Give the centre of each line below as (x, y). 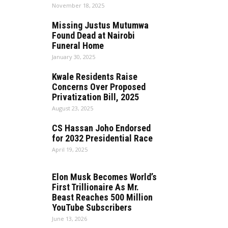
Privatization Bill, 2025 (95, 97)
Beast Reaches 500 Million (102, 197)
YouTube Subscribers (92, 207)
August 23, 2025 (73, 108)
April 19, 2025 (70, 149)
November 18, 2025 (78, 5)
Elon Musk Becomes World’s (104, 177)
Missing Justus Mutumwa (100, 25)
